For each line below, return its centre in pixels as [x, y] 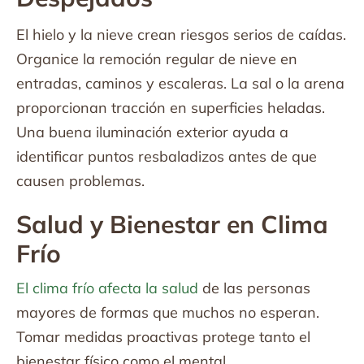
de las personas [254, 288]
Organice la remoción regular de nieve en [157, 59]
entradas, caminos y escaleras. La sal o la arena [180, 83]
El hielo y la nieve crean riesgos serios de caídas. [181, 35]
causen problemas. [80, 181]
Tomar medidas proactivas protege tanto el [163, 337]
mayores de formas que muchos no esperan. [168, 312]
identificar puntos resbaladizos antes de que [167, 156]
